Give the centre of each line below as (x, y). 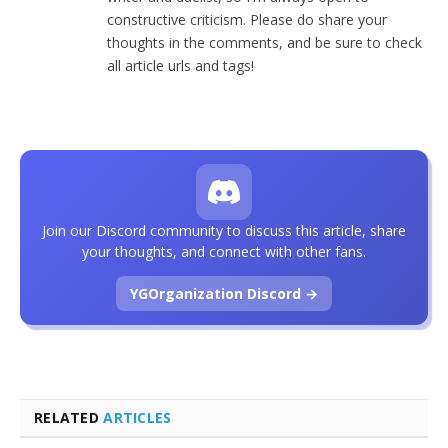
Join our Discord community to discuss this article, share (224, 230)
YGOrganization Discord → (224, 293)
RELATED (69, 417)
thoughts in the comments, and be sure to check (264, 42)
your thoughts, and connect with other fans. (224, 251)
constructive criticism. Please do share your (247, 19)
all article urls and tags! (180, 65)
